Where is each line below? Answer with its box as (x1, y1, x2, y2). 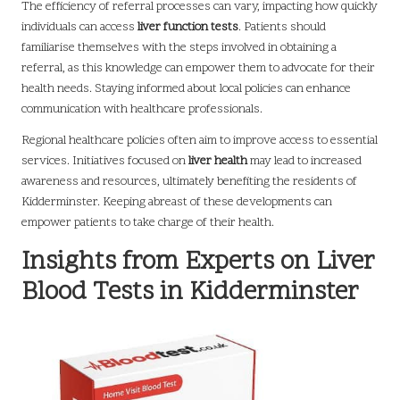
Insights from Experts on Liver (21, 245, 375, 281)
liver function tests (137, 19, 238, 37)
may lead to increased (247, 153, 362, 171)
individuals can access (21, 19, 137, 37)
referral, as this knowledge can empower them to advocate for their (21, 60, 375, 78)
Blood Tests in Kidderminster (21, 275, 359, 312)
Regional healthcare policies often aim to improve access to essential (21, 132, 378, 150)
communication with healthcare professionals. (21, 101, 262, 119)
